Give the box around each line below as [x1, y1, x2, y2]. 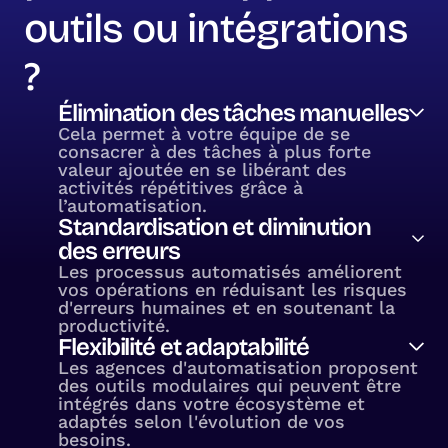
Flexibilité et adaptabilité [58, 332, 309, 361]
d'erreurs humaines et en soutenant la [58, 296, 396, 318]
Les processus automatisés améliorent [58, 260, 403, 282]
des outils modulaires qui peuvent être [58, 374, 402, 396]
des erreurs [58, 236, 180, 265]
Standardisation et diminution [58, 212, 371, 241]
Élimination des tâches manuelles [58, 98, 409, 127]
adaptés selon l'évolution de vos [58, 410, 346, 432]
